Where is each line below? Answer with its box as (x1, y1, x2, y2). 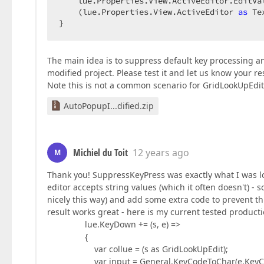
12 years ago (133, 146, 189, 160)
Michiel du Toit (73, 146, 128, 160)
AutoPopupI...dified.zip (64, 100, 154, 112)
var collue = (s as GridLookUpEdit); (47, 243, 228, 255)
